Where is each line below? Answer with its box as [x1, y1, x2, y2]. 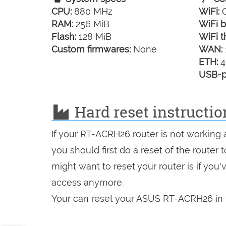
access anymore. [51, 177, 124, 188]
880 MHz [72, 6, 112, 17]
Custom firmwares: [51, 43, 131, 54]
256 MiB [73, 18, 109, 29]
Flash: [51, 31, 76, 42]
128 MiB [76, 31, 111, 42]
